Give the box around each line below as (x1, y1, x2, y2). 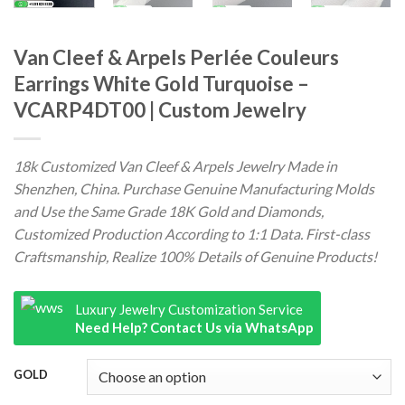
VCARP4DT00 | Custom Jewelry (14, 97, 306, 122)
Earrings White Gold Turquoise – (14, 71, 309, 96)
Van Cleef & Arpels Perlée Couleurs (14, 44, 339, 70)
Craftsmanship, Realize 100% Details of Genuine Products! (14, 247, 377, 265)
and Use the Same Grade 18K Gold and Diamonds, (14, 202, 324, 220)
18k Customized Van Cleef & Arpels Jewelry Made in (14, 156, 337, 174)
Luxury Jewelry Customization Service (75, 300, 303, 317)
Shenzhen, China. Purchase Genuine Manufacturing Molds (14, 179, 374, 197)
